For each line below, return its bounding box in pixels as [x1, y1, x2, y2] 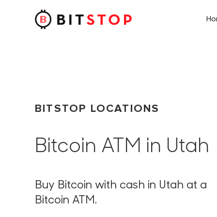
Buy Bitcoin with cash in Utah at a [35, 180, 207, 191]
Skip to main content [22, 23, 91, 32]
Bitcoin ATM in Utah [35, 137, 209, 157]
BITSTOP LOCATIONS [35, 101, 160, 115]
